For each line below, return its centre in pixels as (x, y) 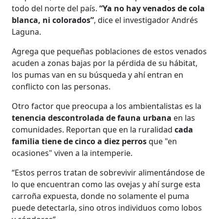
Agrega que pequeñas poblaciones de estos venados (109, 51)
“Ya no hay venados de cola (152, 8)
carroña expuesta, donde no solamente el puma (101, 196)
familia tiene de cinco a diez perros (79, 141)
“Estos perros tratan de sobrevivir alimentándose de (109, 172)
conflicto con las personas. (61, 86)
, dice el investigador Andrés (146, 20)
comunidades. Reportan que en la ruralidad (93, 129)
